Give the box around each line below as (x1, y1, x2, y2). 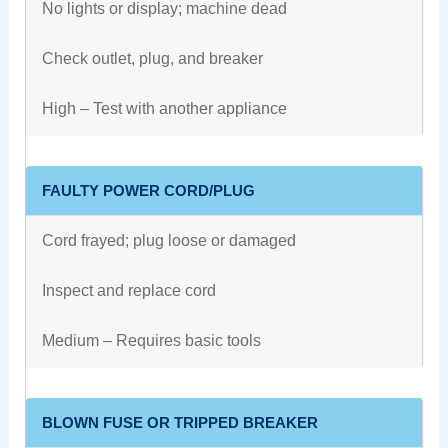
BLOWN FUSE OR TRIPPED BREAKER (41, 414, 318, 431)
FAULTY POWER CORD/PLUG (41, 182, 255, 199)
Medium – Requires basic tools (41, 332, 261, 349)
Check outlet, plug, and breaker (41, 50, 263, 67)
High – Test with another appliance (41, 100, 287, 117)
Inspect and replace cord (41, 282, 216, 299)
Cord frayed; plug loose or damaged (41, 232, 296, 249)
